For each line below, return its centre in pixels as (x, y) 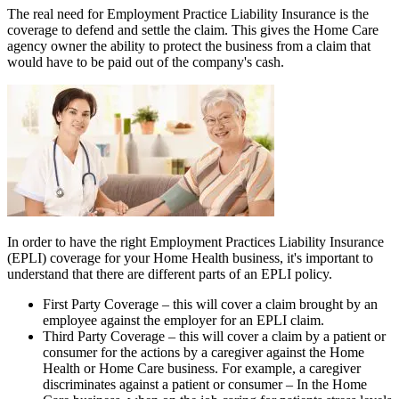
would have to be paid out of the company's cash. (146, 61)
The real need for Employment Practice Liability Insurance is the (188, 13)
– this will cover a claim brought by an (268, 304)
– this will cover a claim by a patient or (275, 336)
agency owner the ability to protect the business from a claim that (189, 45)
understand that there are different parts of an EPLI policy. (170, 273)
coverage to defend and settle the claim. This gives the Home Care (193, 29)
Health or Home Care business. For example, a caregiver (202, 368)
